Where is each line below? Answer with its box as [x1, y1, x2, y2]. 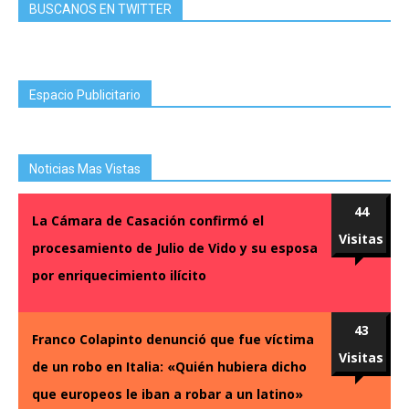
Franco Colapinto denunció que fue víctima [32, 330, 314, 348]
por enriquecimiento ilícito [32, 266, 206, 284]
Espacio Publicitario [29, 87, 141, 102]
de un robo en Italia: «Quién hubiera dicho [32, 357, 307, 375]
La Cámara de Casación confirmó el [32, 211, 264, 229]
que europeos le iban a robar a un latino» [32, 384, 303, 403]
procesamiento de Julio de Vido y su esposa [32, 238, 318, 257]
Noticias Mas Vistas [29, 161, 141, 176]
